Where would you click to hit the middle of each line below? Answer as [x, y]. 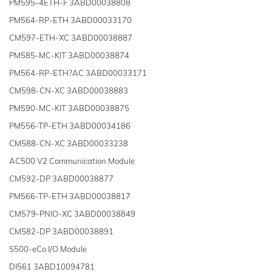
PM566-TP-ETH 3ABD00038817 [70, 196]
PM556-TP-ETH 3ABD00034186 [70, 125]
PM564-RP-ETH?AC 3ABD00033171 [78, 73]
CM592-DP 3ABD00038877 [61, 178]
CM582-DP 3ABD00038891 [61, 231]
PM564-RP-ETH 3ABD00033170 [70, 20]
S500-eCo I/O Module [48, 249]
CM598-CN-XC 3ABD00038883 [69, 90]
